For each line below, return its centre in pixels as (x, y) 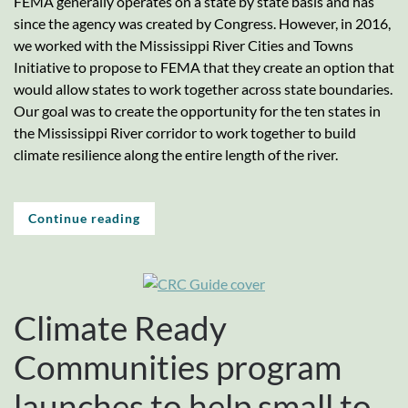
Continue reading (84, 218)
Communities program (178, 367)
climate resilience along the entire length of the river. (176, 154)
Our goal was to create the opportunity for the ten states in (197, 110)
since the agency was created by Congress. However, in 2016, (202, 23)
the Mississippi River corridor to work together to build (185, 132)
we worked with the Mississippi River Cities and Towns (184, 45)
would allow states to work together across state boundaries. (203, 88)
